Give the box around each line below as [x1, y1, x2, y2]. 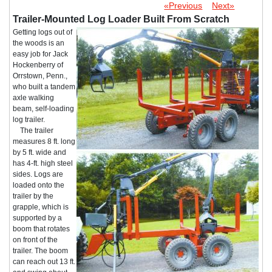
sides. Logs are [13, 169, 63, 178]
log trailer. [13, 115, 45, 124]
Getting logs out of [13, 27, 72, 36]
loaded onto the [13, 180, 64, 189]
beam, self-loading [13, 104, 74, 113]
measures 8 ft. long [13, 137, 75, 146]
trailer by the [13, 191, 53, 200]
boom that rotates [13, 224, 70, 233]
